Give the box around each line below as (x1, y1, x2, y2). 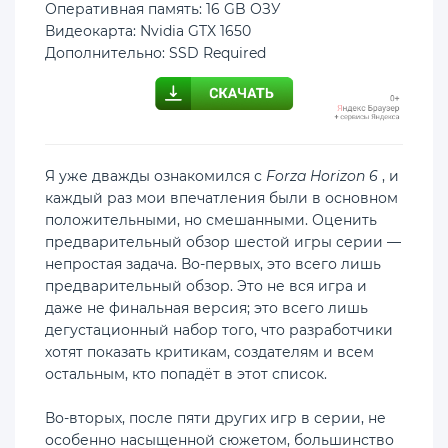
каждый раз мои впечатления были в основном (45, 188, 398, 207)
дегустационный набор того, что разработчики (45, 320, 393, 339)
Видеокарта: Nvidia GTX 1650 (45, 21, 251, 40)
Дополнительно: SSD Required (45, 43, 266, 62)
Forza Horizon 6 (266, 166, 378, 185)
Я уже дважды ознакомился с (45, 166, 266, 185)
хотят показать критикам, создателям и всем (45, 342, 374, 361)
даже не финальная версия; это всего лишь (45, 298, 368, 317)
